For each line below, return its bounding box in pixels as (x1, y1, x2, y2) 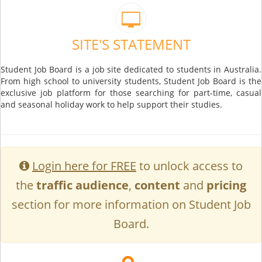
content (135, 177, 180, 193)
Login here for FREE (32, 158, 136, 174)
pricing (206, 177, 246, 193)
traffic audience (36, 177, 129, 193)
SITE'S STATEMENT (71, 35, 191, 54)
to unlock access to (136, 158, 243, 174)
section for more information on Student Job (11, 196, 251, 212)
